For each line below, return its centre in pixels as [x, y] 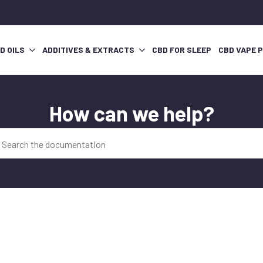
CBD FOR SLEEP [182, 50]
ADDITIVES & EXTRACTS [88, 50]
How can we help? [131, 113]
